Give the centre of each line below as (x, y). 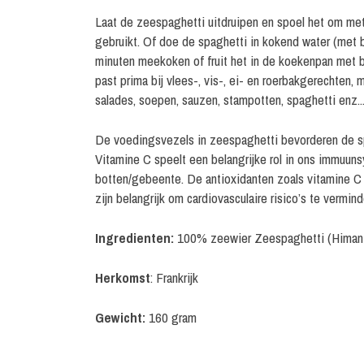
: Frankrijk (174, 277)
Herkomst (123, 277)
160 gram (171, 317)
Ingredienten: (136, 238)
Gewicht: (120, 317)
